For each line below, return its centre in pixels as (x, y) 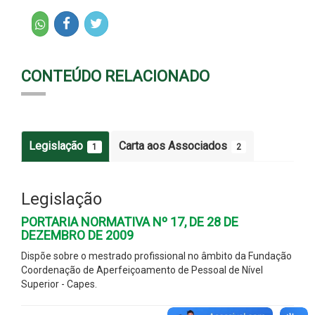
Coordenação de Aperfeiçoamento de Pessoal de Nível (142, 270)
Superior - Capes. (60, 284)
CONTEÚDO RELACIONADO (115, 76)
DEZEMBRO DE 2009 (77, 235)
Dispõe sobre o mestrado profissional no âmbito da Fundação (156, 256)
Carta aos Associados (174, 146)
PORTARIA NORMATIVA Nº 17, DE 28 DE (130, 221)
